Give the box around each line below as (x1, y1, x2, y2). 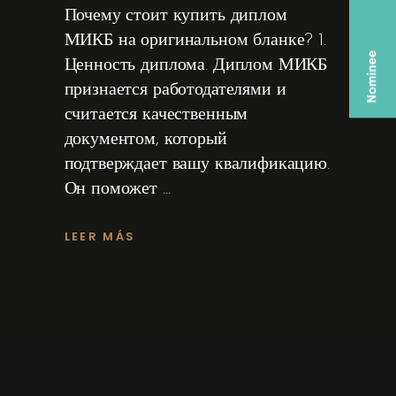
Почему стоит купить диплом (64, 7, 287, 25)
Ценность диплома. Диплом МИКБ (64, 57, 328, 74)
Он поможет (64, 180, 163, 198)
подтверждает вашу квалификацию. (64, 156, 330, 173)
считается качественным (64, 106, 248, 124)
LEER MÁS (64, 228, 136, 245)
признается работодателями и (64, 81, 286, 99)
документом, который (64, 131, 227, 148)
